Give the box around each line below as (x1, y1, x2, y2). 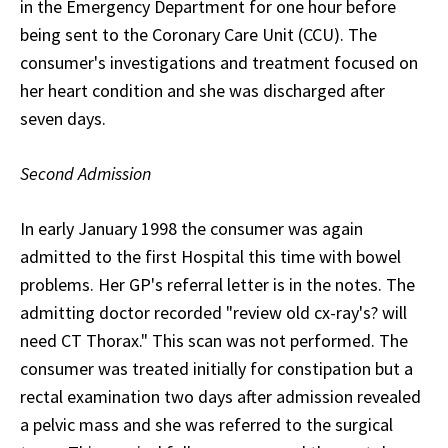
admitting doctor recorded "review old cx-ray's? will (20, 301, 407, 325)
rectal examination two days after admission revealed (20, 385, 421, 409)
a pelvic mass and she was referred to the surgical (20, 413, 393, 437)
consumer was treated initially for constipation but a (20, 357, 413, 381)
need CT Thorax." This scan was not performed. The (20, 329, 408, 353)
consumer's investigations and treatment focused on (20, 51, 418, 75)
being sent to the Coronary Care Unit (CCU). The (20, 23, 377, 47)
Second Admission (20, 162, 151, 186)
